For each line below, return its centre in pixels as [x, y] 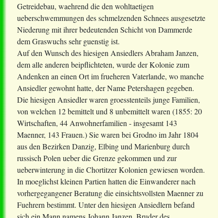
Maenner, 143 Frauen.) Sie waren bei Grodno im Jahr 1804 [108, 135]
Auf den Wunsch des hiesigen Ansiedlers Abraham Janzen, [108, 53]
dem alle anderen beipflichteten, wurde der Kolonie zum [103, 65]
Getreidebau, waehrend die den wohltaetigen [85, 6]
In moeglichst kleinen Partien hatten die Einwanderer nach [106, 182]
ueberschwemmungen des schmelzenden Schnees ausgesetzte [111, 18]
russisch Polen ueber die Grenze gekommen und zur [97, 158]
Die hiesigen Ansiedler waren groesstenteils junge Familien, [109, 100]
